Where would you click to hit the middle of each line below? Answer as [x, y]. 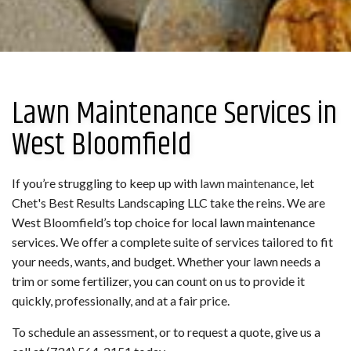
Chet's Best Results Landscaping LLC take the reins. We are [168, 203]
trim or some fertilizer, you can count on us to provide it [158, 281]
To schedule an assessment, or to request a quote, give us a [166, 332]
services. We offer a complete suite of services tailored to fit [172, 242]
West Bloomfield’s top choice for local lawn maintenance [163, 223]
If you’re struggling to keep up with [106, 183]
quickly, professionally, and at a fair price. [121, 301]
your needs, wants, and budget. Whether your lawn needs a [166, 262]
